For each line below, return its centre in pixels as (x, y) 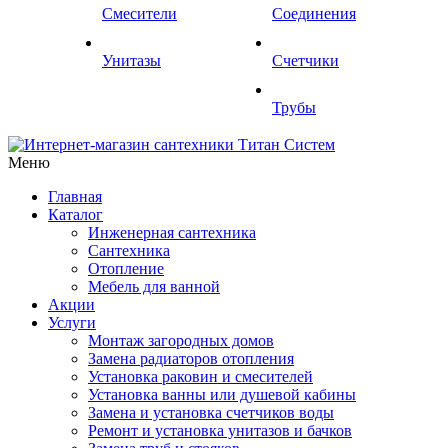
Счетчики (305, 60)
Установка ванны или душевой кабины (222, 394)
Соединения (314, 13)
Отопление (126, 268)
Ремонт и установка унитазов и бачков (220, 430)
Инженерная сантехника (172, 232)
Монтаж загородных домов (181, 340)
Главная (75, 196)
